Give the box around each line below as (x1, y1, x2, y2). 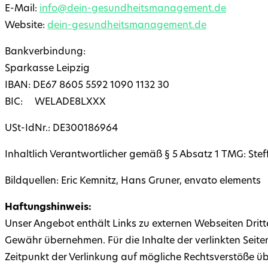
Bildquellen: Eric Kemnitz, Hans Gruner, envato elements (5, 176, 261, 187)
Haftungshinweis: (5, 203, 92, 213)
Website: (5, 21, 47, 31)
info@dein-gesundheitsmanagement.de (39, 4, 226, 14)
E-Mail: (5, 4, 39, 14)
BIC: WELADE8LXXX (5, 98, 106, 108)
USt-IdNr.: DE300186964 (5, 124, 118, 134)
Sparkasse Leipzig (5, 64, 90, 74)
